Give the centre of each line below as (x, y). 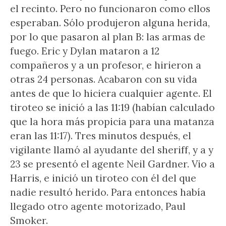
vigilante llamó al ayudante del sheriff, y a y (112, 150)
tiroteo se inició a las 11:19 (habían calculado (112, 107)
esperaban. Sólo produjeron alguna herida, (110, 23)
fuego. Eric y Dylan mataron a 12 (85, 51)
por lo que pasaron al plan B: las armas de (108, 37)
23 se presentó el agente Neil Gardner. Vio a (112, 164)
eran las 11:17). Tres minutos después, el (101, 136)
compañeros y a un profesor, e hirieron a (106, 65)
